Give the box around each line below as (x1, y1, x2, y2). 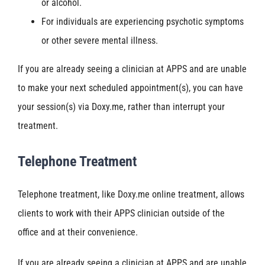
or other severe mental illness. (41, 35, 158, 47)
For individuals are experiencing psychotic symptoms (41, 16, 244, 28)
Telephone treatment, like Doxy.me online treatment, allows (18, 188, 244, 200)
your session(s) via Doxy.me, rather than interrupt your (18, 101, 225, 113)
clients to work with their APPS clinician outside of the (18, 207, 225, 219)
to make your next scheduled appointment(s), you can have (18, 82, 243, 94)
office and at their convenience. (18, 226, 138, 238)
